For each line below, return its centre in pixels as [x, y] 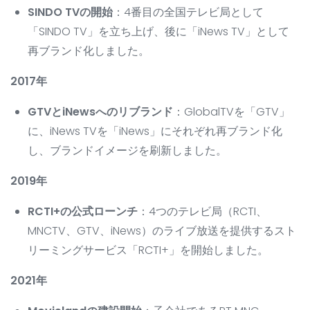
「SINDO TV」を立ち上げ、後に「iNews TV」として [158, 32]
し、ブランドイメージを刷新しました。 [127, 151]
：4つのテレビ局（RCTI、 [202, 212]
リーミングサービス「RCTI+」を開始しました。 [148, 250]
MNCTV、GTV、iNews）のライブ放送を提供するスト [162, 231]
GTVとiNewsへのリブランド [100, 112]
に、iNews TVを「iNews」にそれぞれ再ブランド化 [155, 131]
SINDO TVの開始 [70, 12]
